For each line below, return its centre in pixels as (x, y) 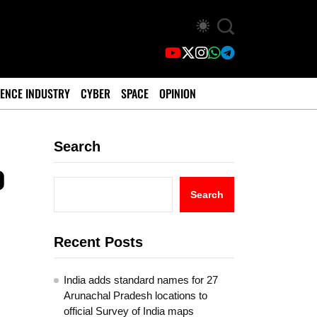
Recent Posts (98, 242)
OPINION (178, 93)
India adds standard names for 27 (141, 280)
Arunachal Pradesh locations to (136, 295)
